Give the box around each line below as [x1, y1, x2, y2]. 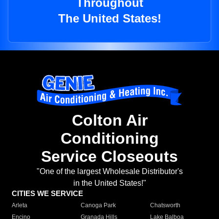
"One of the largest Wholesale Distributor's [36, 167, 183, 176]
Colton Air [71, 111, 148, 130]
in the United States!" [73, 179, 146, 188]
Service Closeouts [41, 148, 178, 166]
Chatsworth [150, 202, 180, 209]
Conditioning [60, 130, 159, 148]
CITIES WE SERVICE [12, 189, 83, 198]
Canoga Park [81, 202, 116, 209]
